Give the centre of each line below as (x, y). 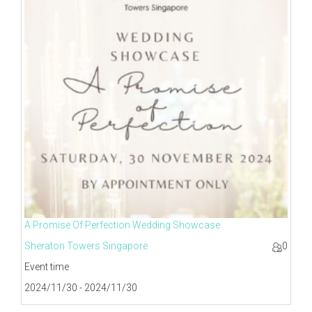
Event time (47, 267)
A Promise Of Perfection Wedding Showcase (122, 225)
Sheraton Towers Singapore (86, 246)
